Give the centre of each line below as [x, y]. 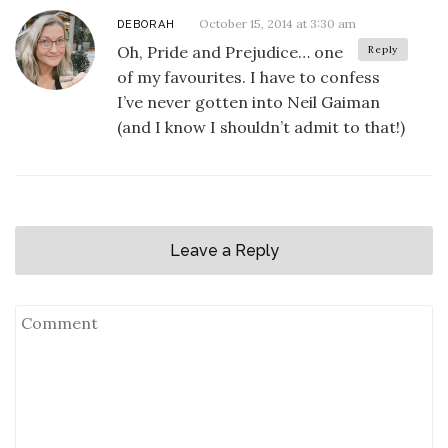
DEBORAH [146, 25]
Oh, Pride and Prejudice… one [230, 52]
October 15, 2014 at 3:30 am [277, 24]
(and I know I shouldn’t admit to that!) [261, 127]
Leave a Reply [224, 251]
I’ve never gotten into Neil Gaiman [248, 102]
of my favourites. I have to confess [248, 77]
